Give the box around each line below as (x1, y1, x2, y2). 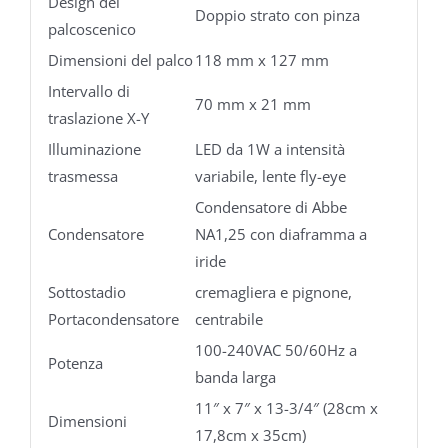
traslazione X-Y (47, 108, 149, 129)
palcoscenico (47, 19, 136, 40)
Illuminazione (47, 139, 141, 160)
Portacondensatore (47, 309, 179, 330)
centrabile (194, 309, 263, 330)
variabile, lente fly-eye (194, 166, 346, 187)
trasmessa (47, 166, 118, 187)
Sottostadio (47, 282, 126, 303)
